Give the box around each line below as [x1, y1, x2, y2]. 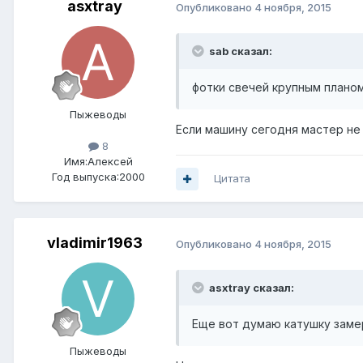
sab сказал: [209, 45, 272, 58]
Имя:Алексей [63, 155, 133, 169]
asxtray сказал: [209, 281, 294, 295]
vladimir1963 [47, 234, 143, 252]
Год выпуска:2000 [51, 170, 145, 184]
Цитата [214, 172, 250, 186]
